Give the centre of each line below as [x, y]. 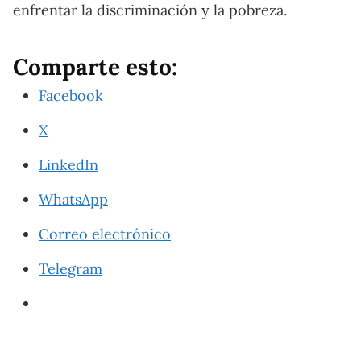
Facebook [71, 95]
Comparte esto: [95, 66]
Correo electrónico [105, 234]
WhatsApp [73, 199]
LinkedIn [68, 164]
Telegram [71, 268]
